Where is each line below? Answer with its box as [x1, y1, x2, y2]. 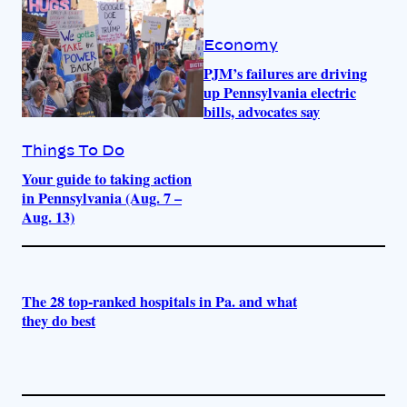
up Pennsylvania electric [203, 82, 356, 104]
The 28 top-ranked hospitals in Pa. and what [22, 290, 297, 313]
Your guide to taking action [22, 167, 192, 190]
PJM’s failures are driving [203, 63, 367, 85]
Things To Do [22, 143, 124, 158]
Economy [203, 38, 278, 54]
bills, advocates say [203, 101, 320, 124]
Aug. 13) [22, 205, 74, 228]
